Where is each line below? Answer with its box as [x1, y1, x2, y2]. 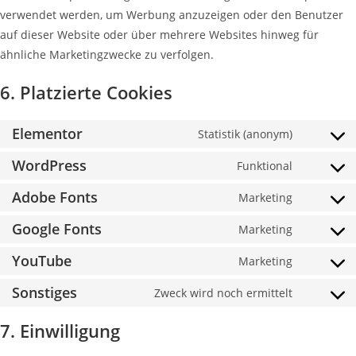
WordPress [12, 156, 87, 175]
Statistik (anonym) [198, 126, 292, 141]
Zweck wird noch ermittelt [154, 285, 292, 300]
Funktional [237, 158, 292, 173]
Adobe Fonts [12, 188, 98, 207]
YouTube [12, 251, 72, 270]
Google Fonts [12, 219, 102, 238]
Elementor [12, 124, 83, 143]
